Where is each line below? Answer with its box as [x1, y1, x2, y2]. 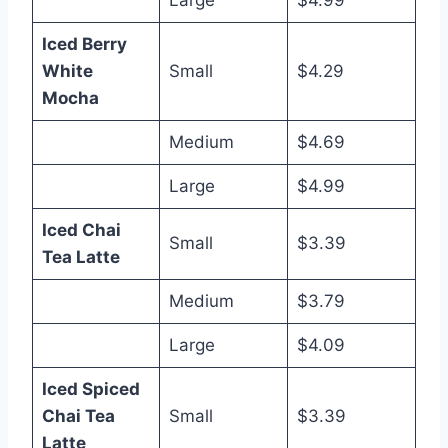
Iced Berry [41, 34, 127, 54]
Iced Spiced [41, 379, 140, 399]
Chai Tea [41, 406, 115, 426]
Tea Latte [41, 247, 120, 267]
